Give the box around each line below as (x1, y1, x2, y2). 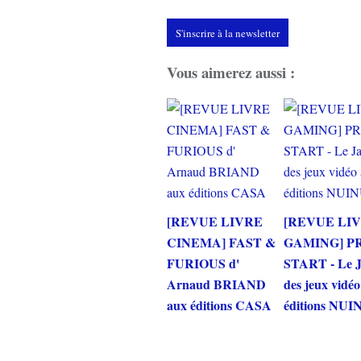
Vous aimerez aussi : (167, 61, 295, 84)
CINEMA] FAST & (167, 232, 276, 251)
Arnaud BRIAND (167, 274, 266, 293)
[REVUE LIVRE (167, 211, 263, 230)
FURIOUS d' (167, 253, 239, 272)
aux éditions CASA (167, 295, 272, 314)
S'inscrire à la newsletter (176, 26, 280, 41)
